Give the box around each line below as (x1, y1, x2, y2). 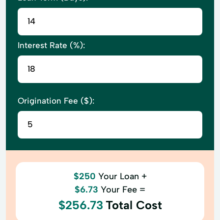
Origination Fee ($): (18, 95, 94, 106)
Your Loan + (98, 170, 147, 182)
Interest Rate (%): (18, 40, 85, 50)
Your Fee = (101, 184, 145, 195)
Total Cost (105, 197, 162, 212)
